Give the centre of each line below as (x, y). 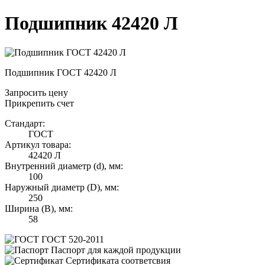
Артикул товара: (38, 144)
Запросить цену (36, 92)
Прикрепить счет (39, 103)
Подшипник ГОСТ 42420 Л (61, 72)
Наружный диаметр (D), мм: (62, 187)
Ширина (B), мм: (39, 208)
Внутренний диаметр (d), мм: (64, 166)
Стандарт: (25, 123)
